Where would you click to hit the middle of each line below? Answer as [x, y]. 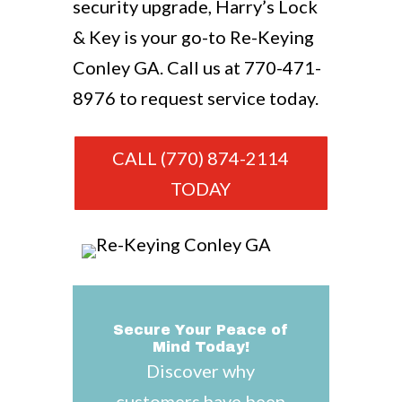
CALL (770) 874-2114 [201, 158]
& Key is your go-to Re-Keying [193, 37]
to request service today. [217, 98]
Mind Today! [201, 347]
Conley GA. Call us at [158, 67]
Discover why [201, 371]
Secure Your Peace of [201, 330]
